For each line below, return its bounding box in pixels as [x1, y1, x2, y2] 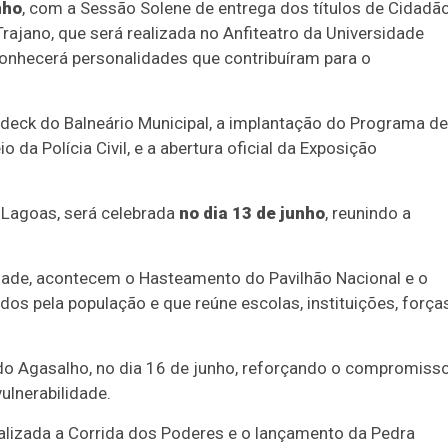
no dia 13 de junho [179, 202, 325, 223]
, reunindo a [325, 202, 411, 223]
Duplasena [269, 328, 368, 351]
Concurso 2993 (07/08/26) [236, 360, 401, 377]
